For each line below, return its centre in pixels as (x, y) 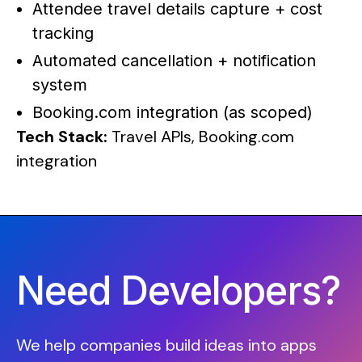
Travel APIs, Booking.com (201, 136)
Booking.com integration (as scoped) (173, 112)
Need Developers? (178, 290)
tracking (63, 33)
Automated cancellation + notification (174, 60)
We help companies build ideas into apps (166, 345)
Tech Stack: (62, 136)
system (60, 84)
